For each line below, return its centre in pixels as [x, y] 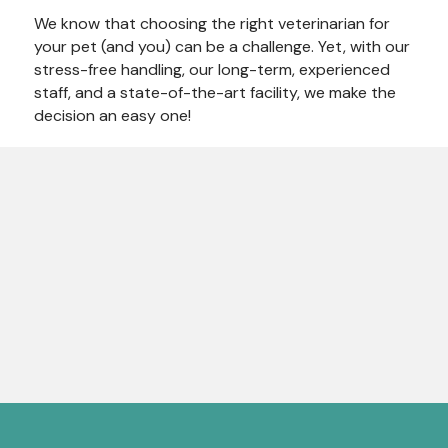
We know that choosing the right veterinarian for [212, 24]
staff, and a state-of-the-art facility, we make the [215, 93]
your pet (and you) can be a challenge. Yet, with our [222, 47]
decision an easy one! [112, 116]
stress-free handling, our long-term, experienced [212, 70]
